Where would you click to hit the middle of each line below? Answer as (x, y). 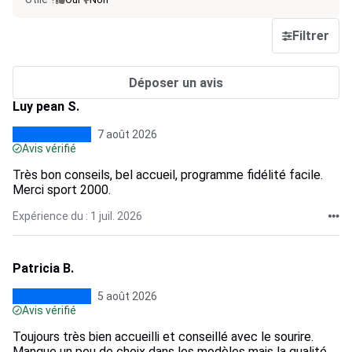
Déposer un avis (176, 82)
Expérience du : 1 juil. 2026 (77, 216)
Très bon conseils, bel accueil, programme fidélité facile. (168, 175)
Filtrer (311, 36)
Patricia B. (43, 268)
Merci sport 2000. (62, 190)
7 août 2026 (127, 134)
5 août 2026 (127, 296)
